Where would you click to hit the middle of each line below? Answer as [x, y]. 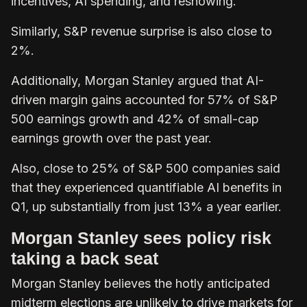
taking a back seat [87, 258]
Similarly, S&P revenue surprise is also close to [142, 31]
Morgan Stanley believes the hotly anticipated [140, 283]
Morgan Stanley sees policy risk [141, 237]
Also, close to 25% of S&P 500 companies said [146, 168]
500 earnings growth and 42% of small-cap [135, 119]
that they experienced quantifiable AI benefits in [146, 187]
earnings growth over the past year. [111, 138]
